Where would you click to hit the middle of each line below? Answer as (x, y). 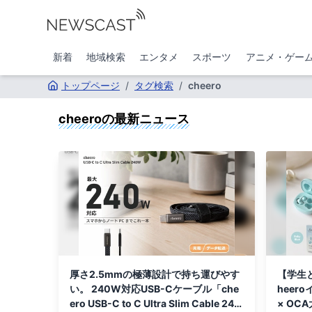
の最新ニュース (146, 119)
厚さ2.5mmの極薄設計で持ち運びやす (155, 274)
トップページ (91, 85)
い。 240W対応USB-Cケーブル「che (154, 289)
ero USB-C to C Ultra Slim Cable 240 (155, 303)
